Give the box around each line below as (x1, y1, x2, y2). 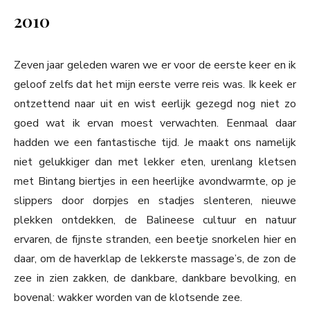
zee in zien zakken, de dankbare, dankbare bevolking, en (14, 271, 296, 286)
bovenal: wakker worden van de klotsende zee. (14, 290, 242, 306)
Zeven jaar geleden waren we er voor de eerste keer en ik (14, 57, 296, 73)
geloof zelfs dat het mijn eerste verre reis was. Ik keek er (14, 77, 296, 93)
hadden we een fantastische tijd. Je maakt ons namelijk (14, 135, 296, 151)
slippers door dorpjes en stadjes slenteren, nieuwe (14, 193, 296, 209)
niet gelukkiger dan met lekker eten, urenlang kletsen (14, 154, 296, 170)
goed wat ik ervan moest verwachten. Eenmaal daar (14, 116, 296, 131)
